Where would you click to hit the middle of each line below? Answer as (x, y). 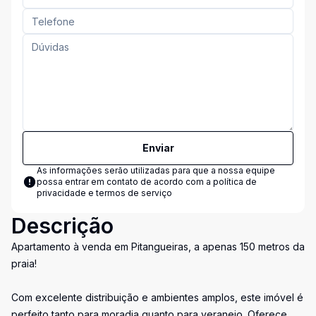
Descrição (62, 226)
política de (235, 182)
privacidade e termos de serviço (104, 193)
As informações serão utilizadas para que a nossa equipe (156, 170)
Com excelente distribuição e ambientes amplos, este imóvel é (157, 297)
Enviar (158, 148)
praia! (24, 263)
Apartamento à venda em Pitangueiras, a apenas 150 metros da (158, 247)
